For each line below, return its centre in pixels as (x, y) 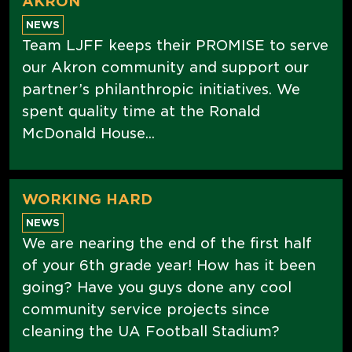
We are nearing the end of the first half (167, 243)
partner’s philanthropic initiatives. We (161, 89)
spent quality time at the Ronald (141, 111)
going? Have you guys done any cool (157, 287)
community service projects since (146, 309)
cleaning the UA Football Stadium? (151, 331)
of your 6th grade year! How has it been (169, 265)
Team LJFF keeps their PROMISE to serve (175, 45)
